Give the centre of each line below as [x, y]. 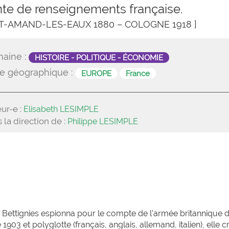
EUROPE [97, 73]
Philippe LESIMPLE [103, 121]
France [138, 73]
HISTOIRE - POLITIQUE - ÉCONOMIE [99, 57]
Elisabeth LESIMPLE [61, 109]
